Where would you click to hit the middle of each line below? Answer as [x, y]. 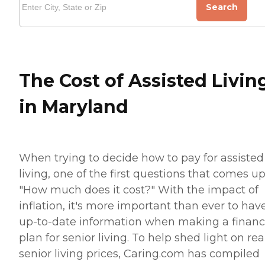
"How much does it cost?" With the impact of [139, 190]
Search [222, 7]
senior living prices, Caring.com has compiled [139, 254]
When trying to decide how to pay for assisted [141, 158]
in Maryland [74, 107]
